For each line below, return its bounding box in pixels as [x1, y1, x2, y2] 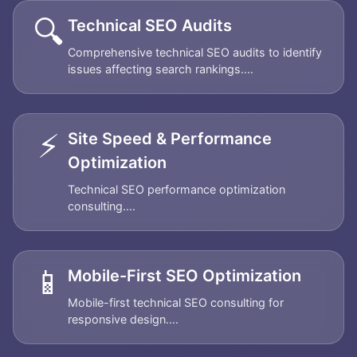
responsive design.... [68, 312, 178, 326]
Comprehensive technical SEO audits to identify [68, 45, 322, 59]
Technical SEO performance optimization [68, 182, 285, 196]
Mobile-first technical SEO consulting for [68, 296, 284, 309]
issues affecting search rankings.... [68, 62, 253, 76]
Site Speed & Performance [68, 129, 272, 148]
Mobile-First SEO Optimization [68, 266, 301, 285]
